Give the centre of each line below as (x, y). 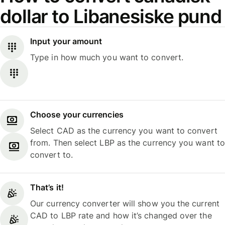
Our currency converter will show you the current (125, 204)
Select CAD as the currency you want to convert (124, 130)
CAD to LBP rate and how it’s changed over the (121, 216)
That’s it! (47, 188)
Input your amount (66, 41)
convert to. (51, 154)
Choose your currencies (77, 114)
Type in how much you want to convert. (107, 58)
